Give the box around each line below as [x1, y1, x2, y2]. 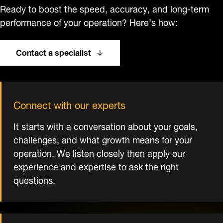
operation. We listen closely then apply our [13, 143, 185, 161]
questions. [13, 170, 55, 188]
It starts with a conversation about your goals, [13, 116, 198, 134]
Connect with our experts [13, 94, 125, 114]
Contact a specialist [16, 44, 91, 60]
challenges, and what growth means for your [13, 130, 192, 148]
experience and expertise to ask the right [13, 157, 179, 175]
